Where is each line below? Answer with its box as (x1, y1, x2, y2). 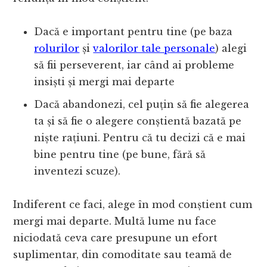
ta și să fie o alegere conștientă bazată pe (34, 115, 242, 128)
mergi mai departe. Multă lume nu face (13, 215, 217, 228)
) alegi (215, 42, 247, 55)
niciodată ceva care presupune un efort (13, 232, 218, 244)
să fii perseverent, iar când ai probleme (34, 59, 235, 72)
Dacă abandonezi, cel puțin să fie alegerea (34, 98, 250, 111)
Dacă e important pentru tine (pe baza (34, 26, 233, 38)
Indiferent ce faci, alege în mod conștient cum (13, 198, 253, 211)
